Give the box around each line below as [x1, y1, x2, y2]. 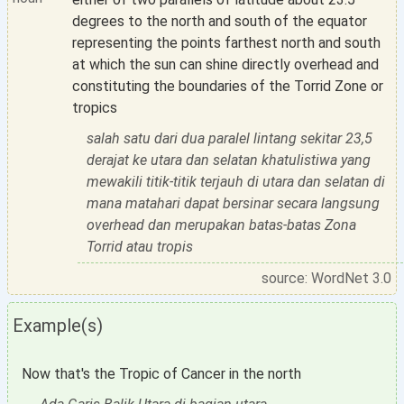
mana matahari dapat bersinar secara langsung [87, 195, 380, 212]
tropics [71, 99, 117, 116]
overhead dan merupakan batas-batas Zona [87, 216, 356, 234]
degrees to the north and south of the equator [71, 13, 367, 30]
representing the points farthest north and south [71, 34, 381, 51]
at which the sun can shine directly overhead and [71, 56, 379, 73]
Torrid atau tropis [87, 238, 193, 255]
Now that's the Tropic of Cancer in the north [22, 365, 301, 382]
